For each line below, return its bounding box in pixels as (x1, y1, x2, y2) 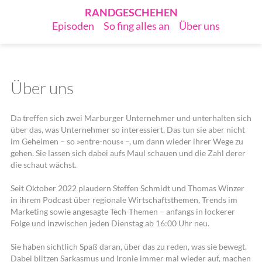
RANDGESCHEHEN (84, 6, 178, 19)
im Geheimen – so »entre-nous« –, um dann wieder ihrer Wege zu (10, 136, 243, 146)
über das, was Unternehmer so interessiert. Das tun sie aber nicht (10, 125, 245, 135)
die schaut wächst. (10, 160, 77, 170)
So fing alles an (103, 19, 170, 32)
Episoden (51, 19, 94, 32)
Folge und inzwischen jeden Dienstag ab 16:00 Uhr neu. (10, 218, 209, 228)
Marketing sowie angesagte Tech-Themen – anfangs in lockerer (10, 206, 235, 216)
